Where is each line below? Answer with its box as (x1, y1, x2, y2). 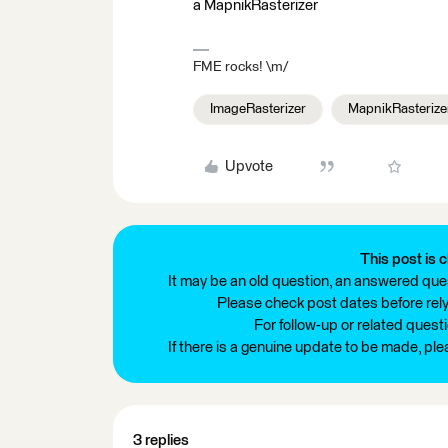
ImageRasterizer (210, 102, 306, 116)
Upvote (224, 159, 273, 174)
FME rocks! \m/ (193, 60, 288, 74)
